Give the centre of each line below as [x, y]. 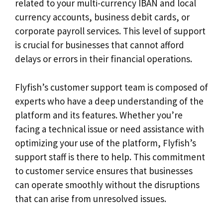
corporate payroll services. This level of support [110, 31]
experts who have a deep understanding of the [109, 101]
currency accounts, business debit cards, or [102, 17]
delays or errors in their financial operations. [104, 59]
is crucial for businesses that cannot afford [100, 45]
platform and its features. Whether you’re [99, 115]
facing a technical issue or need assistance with [110, 129]
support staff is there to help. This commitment [110, 157]
